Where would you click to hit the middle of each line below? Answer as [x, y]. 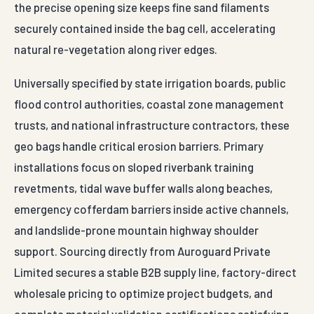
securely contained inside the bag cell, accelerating [145, 28]
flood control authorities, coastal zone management [149, 104]
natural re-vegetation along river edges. [116, 49]
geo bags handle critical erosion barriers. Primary [139, 146]
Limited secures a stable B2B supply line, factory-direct [155, 272]
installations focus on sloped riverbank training [134, 167]
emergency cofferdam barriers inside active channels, [151, 209]
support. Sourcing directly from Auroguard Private [142, 251]
